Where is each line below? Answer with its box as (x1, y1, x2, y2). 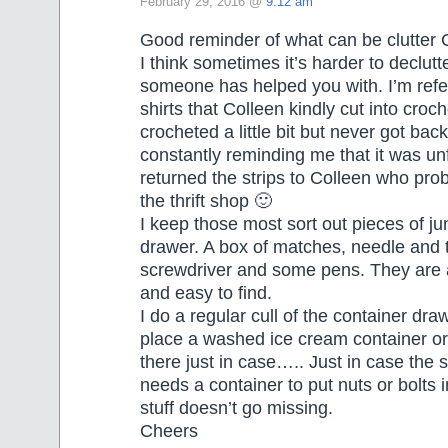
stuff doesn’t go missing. (140, 397, 333, 418)
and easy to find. (140, 282, 272, 303)
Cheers (140, 420, 198, 441)
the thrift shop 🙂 (140, 190, 272, 211)
